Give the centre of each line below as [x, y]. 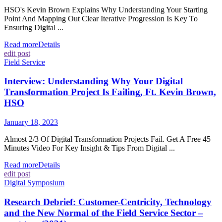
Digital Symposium [34, 182]
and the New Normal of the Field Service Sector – [104, 213]
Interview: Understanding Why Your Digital [93, 81]
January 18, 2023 [31, 122]
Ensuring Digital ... [34, 27]
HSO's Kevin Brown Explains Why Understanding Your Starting [106, 9]
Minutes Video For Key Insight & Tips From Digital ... [89, 148]
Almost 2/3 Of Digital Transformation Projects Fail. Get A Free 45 [107, 139]
